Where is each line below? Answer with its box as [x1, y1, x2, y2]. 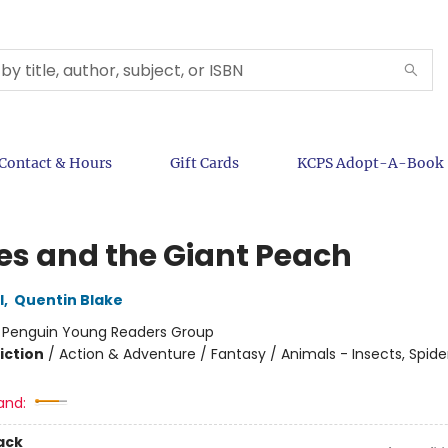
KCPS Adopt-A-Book [297, 154, 443, 172]
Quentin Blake [13, 290, 123, 310]
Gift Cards [170, 154, 239, 172]
